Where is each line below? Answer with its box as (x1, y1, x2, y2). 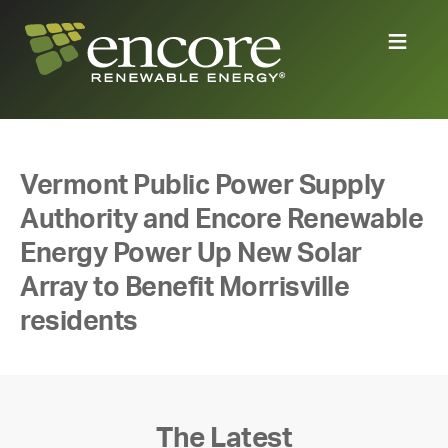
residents (20, 307, 138, 335)
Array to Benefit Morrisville (20, 273, 349, 301)
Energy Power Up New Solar (20, 239, 362, 267)
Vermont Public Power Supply (20, 171, 385, 199)
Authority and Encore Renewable (20, 205, 423, 233)
